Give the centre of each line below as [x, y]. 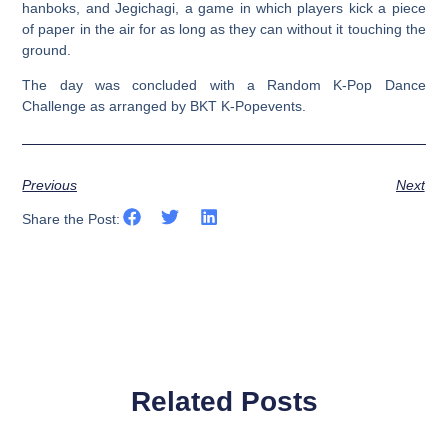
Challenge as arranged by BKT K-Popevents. [164, 106]
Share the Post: [71, 219]
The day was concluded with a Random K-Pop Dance [224, 85]
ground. [47, 49]
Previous [50, 184]
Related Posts [224, 402]
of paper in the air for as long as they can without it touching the [224, 28]
